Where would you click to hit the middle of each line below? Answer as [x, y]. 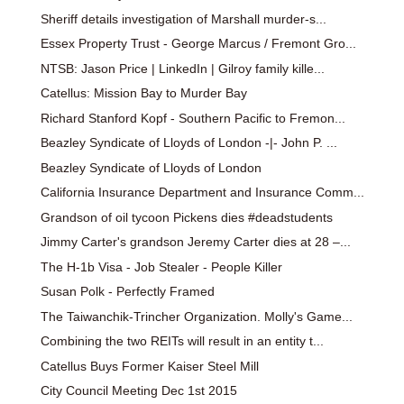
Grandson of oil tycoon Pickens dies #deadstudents [186, 217]
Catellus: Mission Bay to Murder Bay [143, 93]
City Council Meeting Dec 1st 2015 [138, 391]
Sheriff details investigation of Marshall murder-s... [183, 18]
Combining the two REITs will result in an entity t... [182, 341]
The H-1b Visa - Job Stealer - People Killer [161, 266]
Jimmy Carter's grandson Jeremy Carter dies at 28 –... [195, 242]
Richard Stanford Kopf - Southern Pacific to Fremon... [193, 118]
